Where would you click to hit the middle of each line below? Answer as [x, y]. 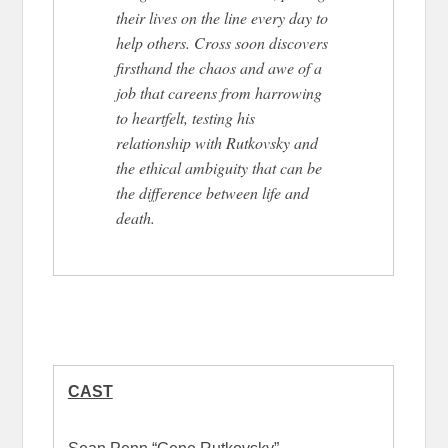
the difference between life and [212, 192]
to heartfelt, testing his [185, 117]
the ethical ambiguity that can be [218, 167]
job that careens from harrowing [218, 92]
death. [135, 217]
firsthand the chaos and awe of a [218, 67]
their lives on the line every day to [221, 17]
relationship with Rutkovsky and [216, 142]
